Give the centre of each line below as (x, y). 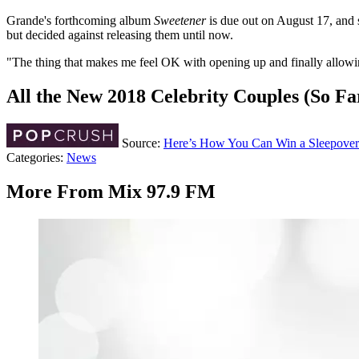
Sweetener (182, 21)
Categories (33, 158)
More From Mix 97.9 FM (111, 192)
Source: (141, 143)
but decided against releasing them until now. (120, 35)
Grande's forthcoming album (80, 21)
